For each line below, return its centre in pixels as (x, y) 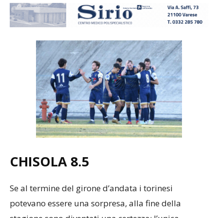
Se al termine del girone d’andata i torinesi (91, 188)
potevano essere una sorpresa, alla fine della (95, 203)
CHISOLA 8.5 (49, 162)
